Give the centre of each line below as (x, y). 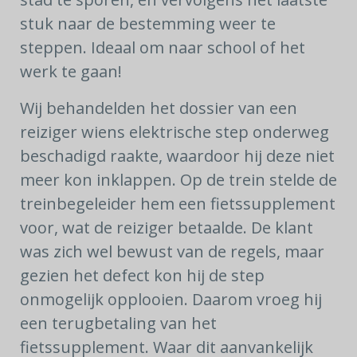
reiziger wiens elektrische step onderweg (175, 132)
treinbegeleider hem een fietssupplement (178, 204)
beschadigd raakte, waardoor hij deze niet (177, 156)
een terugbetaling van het (118, 323)
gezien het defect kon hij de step (142, 275)
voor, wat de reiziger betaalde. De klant (167, 228)
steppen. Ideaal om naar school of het (163, 47)
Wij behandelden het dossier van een (159, 108)
